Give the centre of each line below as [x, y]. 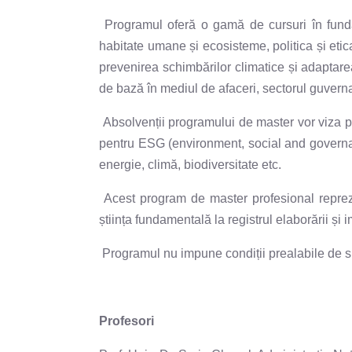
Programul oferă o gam [171, 24]
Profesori [126, 321]
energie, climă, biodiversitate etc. [190, 164]
